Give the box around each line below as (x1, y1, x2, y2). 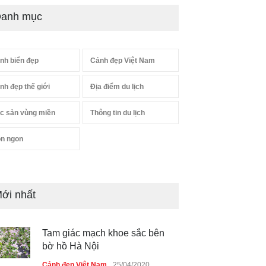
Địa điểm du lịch (90, 83, 144, 91)
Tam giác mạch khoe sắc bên (42, 228, 164, 238)
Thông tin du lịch (90, 109, 145, 117)
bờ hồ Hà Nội (42, 241, 99, 251)
